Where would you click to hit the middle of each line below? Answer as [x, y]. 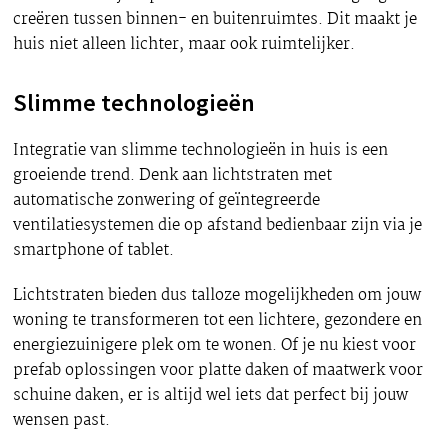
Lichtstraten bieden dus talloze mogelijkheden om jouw [217, 296]
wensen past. [62, 421]
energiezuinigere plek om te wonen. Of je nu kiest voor [215, 346]
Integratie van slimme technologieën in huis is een [201, 151]
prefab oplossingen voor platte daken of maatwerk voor [218, 371]
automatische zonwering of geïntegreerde [167, 201]
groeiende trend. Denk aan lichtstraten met [173, 176]
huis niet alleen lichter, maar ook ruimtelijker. [184, 45]
